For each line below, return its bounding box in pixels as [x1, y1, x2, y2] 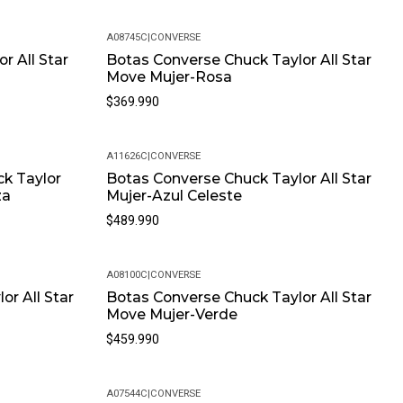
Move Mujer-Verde [105, 306, 237, 324]
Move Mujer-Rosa [105, 68, 232, 86]
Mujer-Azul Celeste [105, 187, 242, 205]
